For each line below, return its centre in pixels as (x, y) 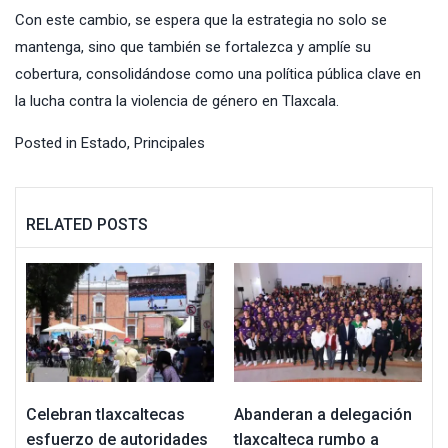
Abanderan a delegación (323, 415)
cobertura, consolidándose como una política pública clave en (218, 74)
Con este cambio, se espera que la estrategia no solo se (201, 20)
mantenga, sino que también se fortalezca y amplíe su (193, 47)
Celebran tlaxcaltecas (105, 415)
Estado (104, 143)
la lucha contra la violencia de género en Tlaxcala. (177, 101)
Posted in (48, 143)
